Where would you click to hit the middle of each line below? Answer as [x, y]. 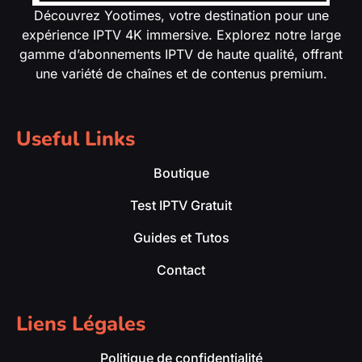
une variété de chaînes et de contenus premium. [181, 73]
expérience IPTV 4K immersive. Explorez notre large [181, 34]
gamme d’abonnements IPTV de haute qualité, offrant [181, 54]
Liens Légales [81, 324]
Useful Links [76, 139]
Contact [181, 270]
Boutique [181, 173]
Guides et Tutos [181, 238]
